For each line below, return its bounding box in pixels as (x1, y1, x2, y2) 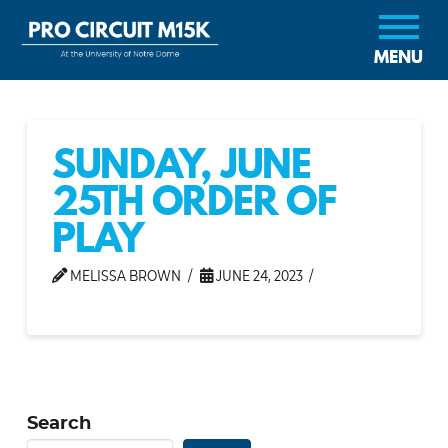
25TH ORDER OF (51, 172, 336, 228)
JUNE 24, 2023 (212, 266, 303, 285)
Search (26, 409, 91, 434)
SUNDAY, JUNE (51, 135, 311, 191)
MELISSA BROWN (66, 266, 181, 285)
